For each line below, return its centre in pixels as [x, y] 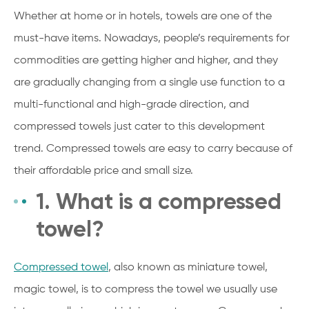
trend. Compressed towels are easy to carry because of [153, 149]
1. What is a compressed [159, 201]
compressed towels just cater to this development [139, 127]
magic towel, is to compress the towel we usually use [146, 289]
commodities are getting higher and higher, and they [146, 60]
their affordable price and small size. [103, 171]
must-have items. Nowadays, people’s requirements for [152, 38]
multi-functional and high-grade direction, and [131, 104]
